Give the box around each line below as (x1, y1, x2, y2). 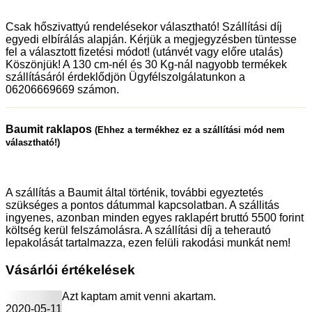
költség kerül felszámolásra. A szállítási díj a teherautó (6, 224, 271, 236)
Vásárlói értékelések (6, 262, 135, 277)
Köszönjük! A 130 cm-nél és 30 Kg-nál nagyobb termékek (6, 58, 287, 71)
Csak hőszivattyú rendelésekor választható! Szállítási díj (6, 21, 282, 33)
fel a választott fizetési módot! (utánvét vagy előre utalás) (6, 46, 283, 58)
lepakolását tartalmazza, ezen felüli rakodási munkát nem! (6, 236, 290, 249)
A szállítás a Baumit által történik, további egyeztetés (6, 186, 263, 198)
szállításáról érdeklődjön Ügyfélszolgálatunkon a (6, 71, 245, 84)
